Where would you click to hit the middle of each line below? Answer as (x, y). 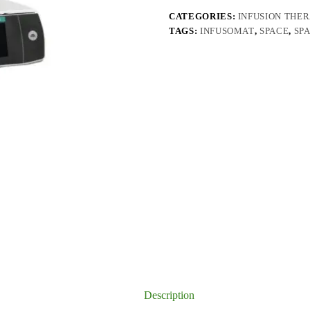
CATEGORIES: (203, 17)
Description (169, 295)
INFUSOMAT (227, 31)
